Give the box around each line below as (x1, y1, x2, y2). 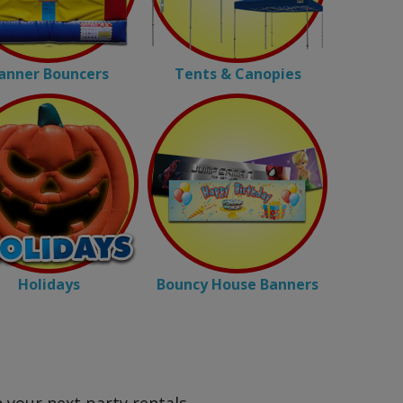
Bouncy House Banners (157, 274, 318, 294)
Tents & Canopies (174, 64, 301, 84)
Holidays (17, 274, 80, 294)
